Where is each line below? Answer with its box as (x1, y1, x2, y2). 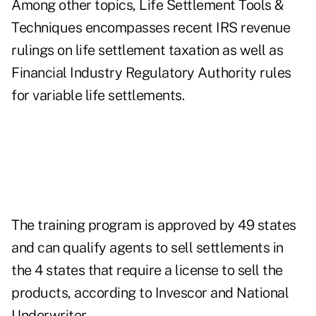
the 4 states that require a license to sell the (11, 262, 283, 279)
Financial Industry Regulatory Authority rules (11, 64, 291, 82)
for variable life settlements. (11, 87, 184, 104)
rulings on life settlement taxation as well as (11, 42, 283, 59)
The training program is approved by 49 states (11, 217, 296, 234)
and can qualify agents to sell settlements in (11, 239, 284, 257)
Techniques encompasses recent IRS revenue (11, 19, 291, 37)
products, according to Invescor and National (11, 284, 288, 302)
